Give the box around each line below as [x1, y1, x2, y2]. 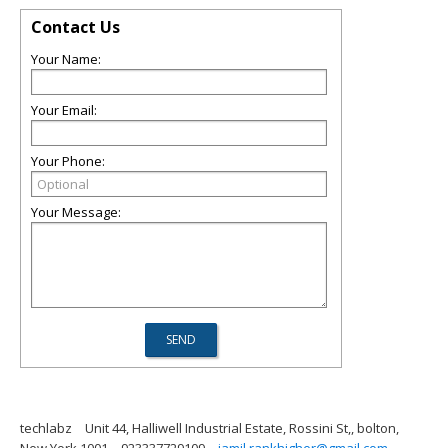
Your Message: [31, 203, 121, 221]
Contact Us [31, 16, 120, 38]
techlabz [20, 419, 72, 437]
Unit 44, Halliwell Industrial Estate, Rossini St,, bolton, [85, 419, 399, 437]
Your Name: [31, 50, 101, 68]
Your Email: [31, 101, 97, 119]
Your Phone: [31, 152, 105, 170]
